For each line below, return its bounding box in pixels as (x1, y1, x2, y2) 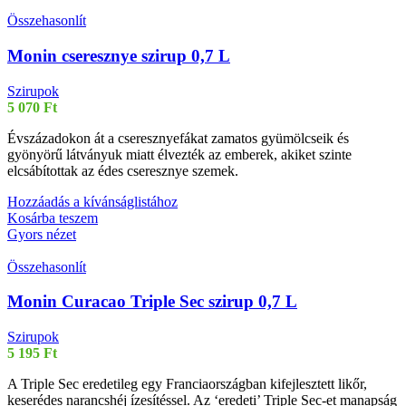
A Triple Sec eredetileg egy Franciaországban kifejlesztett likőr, (7, 376, 367, 392)
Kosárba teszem (7, 209, 98, 226)
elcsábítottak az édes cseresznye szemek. (7, 162, 238, 179)
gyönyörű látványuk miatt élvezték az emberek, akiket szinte (7, 146, 352, 162)
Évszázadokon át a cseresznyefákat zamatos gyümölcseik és (7, 130, 349, 146)
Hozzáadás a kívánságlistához (7, 193, 178, 209)
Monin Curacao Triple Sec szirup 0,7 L (7, 292, 297, 312)
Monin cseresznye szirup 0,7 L (7, 45, 230, 65)
